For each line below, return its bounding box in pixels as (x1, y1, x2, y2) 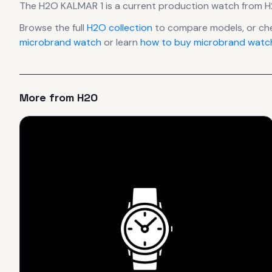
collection (106, 21, 152, 34)
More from (19, 90, 77, 104)
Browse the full (19, 21, 87, 34)
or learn (101, 35, 140, 49)
